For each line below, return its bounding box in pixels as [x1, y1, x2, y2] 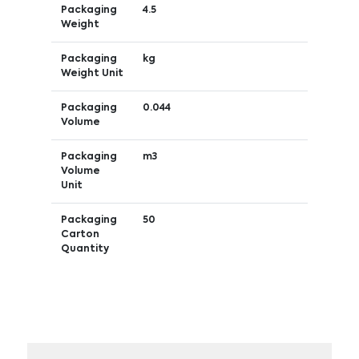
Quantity [60, 244, 109, 254]
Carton [60, 229, 99, 240]
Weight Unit [60, 68, 123, 79]
